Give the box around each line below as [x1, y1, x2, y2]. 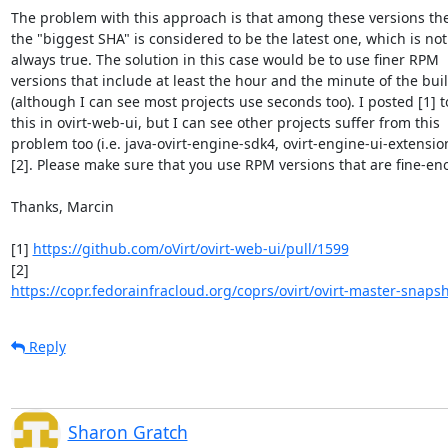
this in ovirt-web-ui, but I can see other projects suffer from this [10, 112, 444, 132]
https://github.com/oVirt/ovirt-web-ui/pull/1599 [32, 238, 349, 258]
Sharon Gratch [67, 419, 188, 444]
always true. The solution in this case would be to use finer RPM [10, 49, 443, 69]
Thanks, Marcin [10, 196, 114, 216]
